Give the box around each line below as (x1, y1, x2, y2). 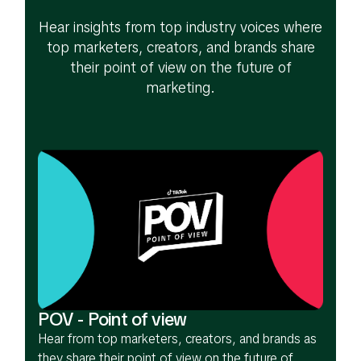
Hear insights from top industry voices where (39, 17, 322, 36)
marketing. (146, 77, 215, 97)
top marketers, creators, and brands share (46, 37, 315, 56)
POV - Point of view (38, 308, 187, 332)
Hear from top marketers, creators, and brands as (38, 330, 317, 348)
